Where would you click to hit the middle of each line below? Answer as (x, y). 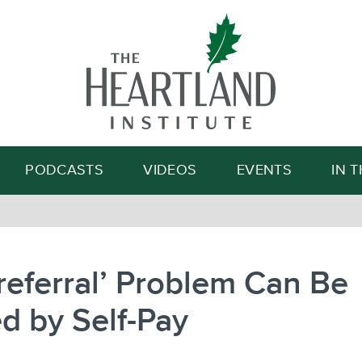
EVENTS (264, 170)
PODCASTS (65, 170)
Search (257, 90)
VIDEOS (170, 170)
